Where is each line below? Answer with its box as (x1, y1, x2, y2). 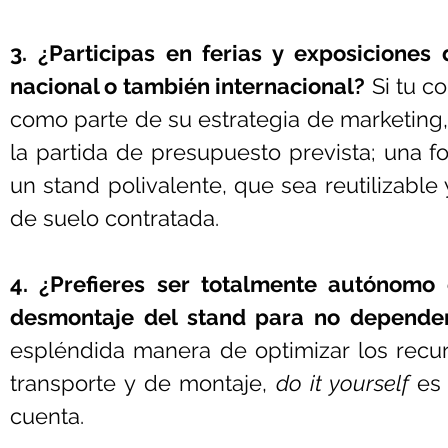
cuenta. (10, 403, 84, 429)
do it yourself (276, 370, 409, 396)
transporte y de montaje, (10, 370, 277, 396)
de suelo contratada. (10, 205, 219, 231)
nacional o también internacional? (10, 73, 366, 99)
